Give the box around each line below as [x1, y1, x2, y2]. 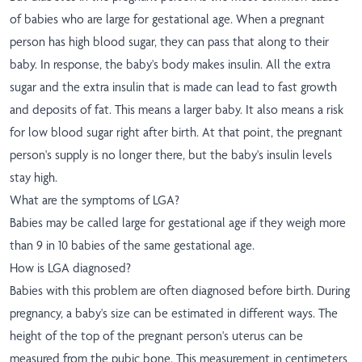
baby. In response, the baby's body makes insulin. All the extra [10, 57, 330, 73]
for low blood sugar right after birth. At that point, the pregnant [10, 124, 343, 141]
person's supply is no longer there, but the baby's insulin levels [10, 147, 332, 163]
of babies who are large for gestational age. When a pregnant [10, 11, 325, 27]
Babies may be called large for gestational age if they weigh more [10, 215, 346, 231]
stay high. [10, 170, 57, 186]
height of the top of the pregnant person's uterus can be [10, 328, 303, 344]
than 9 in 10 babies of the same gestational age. [10, 238, 255, 254]
